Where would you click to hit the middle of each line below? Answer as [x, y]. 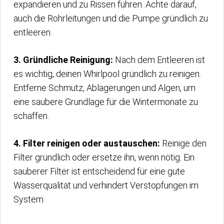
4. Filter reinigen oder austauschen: [87, 143]
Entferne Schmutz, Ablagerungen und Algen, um [104, 88]
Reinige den [183, 143]
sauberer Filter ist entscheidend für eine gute [99, 171]
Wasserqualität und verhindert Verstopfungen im [106, 185]
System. [29, 199]
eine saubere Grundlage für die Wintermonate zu [106, 102]
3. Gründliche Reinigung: [63, 60]
